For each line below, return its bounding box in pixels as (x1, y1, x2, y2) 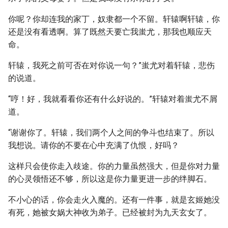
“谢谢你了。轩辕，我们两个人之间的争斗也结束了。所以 (8, 128, 214, 137)
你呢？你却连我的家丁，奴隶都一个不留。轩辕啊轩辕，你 (8, 14, 220, 24)
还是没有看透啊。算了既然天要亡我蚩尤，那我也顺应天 (8, 27, 212, 37)
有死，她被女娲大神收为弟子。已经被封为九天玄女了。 (8, 208, 212, 217)
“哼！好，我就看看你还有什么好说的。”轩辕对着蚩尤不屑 (8, 94, 217, 104)
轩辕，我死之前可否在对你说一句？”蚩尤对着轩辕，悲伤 (8, 61, 215, 70)
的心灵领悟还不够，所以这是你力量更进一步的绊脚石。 (8, 174, 212, 184)
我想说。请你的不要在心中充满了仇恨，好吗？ (8, 140, 179, 150)
